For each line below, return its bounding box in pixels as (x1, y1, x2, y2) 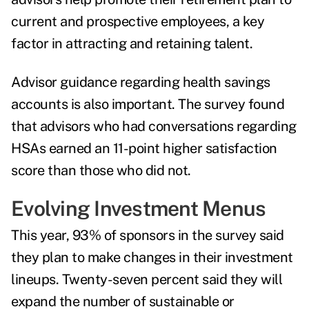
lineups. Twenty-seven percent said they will (11, 271, 282, 288)
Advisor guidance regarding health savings (11, 74, 270, 91)
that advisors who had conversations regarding (11, 118, 297, 135)
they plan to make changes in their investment (11, 249, 293, 266)
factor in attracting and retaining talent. (11, 35, 256, 52)
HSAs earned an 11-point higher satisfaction (11, 140, 277, 157)
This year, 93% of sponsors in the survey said (11, 227, 284, 244)
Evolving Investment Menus (11, 196, 266, 221)
